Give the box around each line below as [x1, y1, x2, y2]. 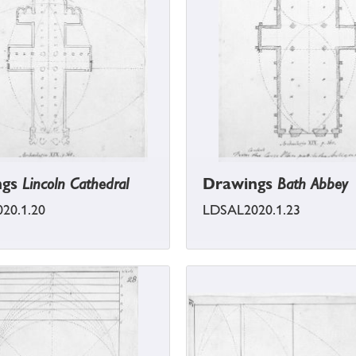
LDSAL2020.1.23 [203, 202, 300, 219]
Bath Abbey [277, 174, 348, 194]
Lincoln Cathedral [22, 174, 129, 194]
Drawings [203, 174, 277, 194]
